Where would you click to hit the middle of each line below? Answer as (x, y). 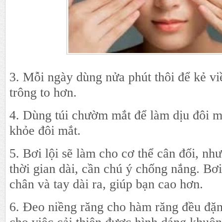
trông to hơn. (43, 93)
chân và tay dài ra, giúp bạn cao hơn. (106, 184)
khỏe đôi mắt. (45, 131)
